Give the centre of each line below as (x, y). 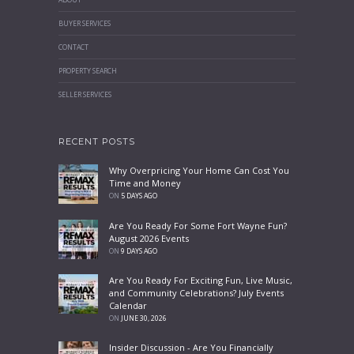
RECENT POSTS (97, 141)
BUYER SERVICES (85, 24)
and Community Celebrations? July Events (196, 292)
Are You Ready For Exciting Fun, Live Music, (200, 280)
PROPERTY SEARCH (88, 72)
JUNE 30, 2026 (143, 318)
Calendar (128, 305)
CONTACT (73, 48)
